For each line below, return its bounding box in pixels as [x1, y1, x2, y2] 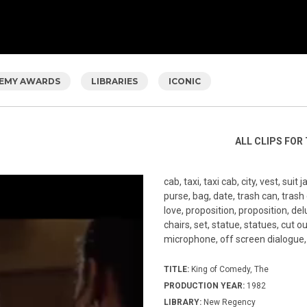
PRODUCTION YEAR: [164, 280, 247, 291]
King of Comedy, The [189, 264, 269, 274]
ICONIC [169, 75, 201, 86]
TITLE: [164, 264, 189, 274]
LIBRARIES [91, 75, 138, 86]
